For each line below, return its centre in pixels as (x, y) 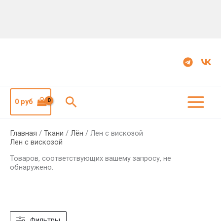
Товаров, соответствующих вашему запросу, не (91, 158)
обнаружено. (32, 167)
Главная (23, 133)
